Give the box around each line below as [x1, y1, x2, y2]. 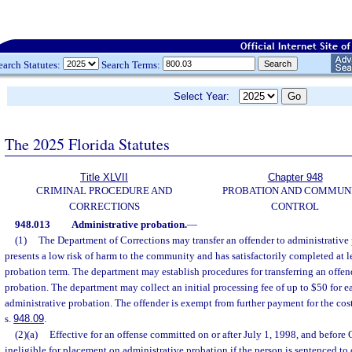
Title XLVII [80, 171, 128, 183]
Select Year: [174, 90, 239, 102]
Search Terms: [99, 58, 163, 71]
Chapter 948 [267, 171, 323, 183]
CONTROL [271, 200, 319, 212]
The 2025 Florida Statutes [5, 133, 170, 155]
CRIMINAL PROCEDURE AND [36, 185, 172, 196]
